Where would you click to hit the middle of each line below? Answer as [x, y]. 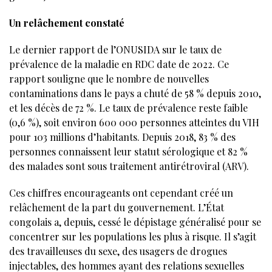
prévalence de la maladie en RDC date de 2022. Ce [119, 64]
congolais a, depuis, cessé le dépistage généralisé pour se [135, 222]
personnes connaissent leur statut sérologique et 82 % [128, 152]
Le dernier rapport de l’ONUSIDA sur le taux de [115, 50]
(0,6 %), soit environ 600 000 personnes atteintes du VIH [134, 123]
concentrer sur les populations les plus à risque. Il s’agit [133, 237]
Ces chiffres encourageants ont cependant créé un [121, 193]
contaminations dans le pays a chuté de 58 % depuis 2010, [135, 93]
